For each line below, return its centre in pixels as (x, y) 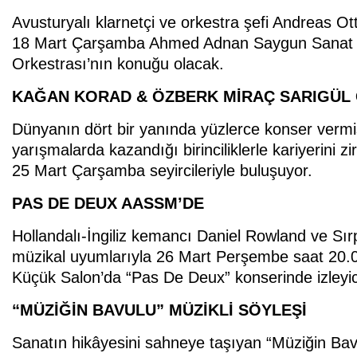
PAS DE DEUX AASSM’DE (108, 203)
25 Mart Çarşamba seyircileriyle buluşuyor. (162, 170)
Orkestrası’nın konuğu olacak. (118, 63)
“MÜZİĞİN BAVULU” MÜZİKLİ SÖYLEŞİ (159, 310)
